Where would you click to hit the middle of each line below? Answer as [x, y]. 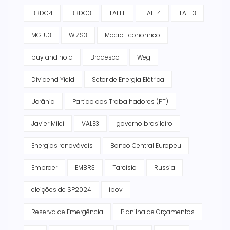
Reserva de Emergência [67, 212]
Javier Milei [48, 123]
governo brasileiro [145, 123]
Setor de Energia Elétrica [128, 79]
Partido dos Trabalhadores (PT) [120, 101]
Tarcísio [124, 167]
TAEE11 [117, 13]
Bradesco [105, 57]
